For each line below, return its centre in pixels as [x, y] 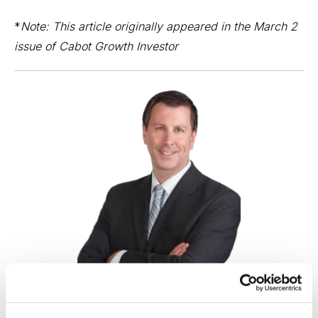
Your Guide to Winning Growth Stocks [159, 286]
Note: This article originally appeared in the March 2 [159, 26]
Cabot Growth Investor [119, 46]
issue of [37, 46]
